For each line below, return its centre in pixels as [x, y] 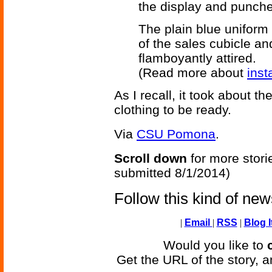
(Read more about [193, 73]
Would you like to [215, 245]
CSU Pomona [176, 134]
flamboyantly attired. [197, 58]
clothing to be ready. [173, 110]
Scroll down [151, 158]
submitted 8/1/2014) [172, 173]
